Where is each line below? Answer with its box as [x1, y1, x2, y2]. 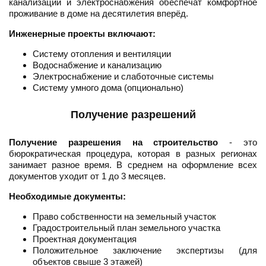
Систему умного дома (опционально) [33, 83, 183, 93]
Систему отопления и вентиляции [33, 49, 171, 59]
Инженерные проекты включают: [9, 28, 156, 39]
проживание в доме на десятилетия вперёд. [9, 8, 188, 19]
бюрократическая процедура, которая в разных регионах [9, 148, 257, 159]
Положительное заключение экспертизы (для [33, 245, 257, 256]
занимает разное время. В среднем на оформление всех [9, 160, 257, 170]
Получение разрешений [70, 109, 196, 121]
